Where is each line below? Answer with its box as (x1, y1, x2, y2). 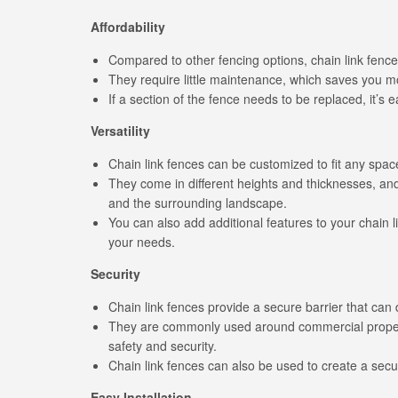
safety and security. (108, 337, 217, 354)
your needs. (108, 233, 175, 251)
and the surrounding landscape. (108, 194, 287, 211)
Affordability (91, 18, 165, 36)
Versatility (91, 122, 150, 139)
